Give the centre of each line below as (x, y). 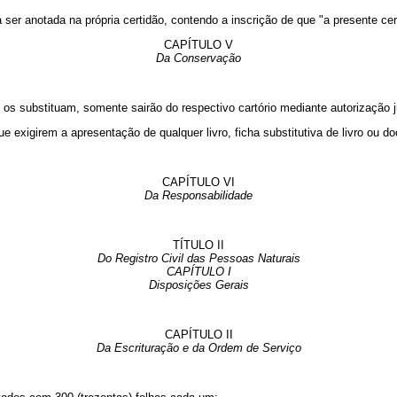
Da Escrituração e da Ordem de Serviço (198, 348)
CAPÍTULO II (198, 335)
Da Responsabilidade (198, 196)
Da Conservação (198, 58)
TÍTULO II (198, 245)
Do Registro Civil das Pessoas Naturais (198, 259)
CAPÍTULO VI (198, 183)
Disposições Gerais (198, 285)
